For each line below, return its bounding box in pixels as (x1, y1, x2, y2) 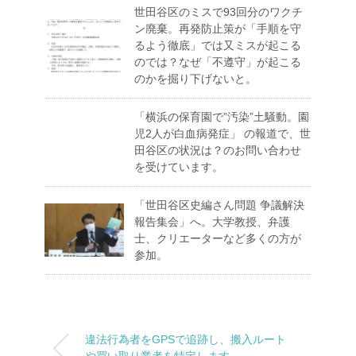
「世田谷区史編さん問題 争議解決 (134, 199, 304, 212)
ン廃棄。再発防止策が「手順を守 (134, 22, 301, 36)
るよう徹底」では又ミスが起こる (134, 39, 301, 52)
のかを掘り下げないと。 (134, 72, 257, 86)
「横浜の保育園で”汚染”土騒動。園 (134, 110, 309, 124)
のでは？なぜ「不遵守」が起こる (134, 56, 301, 69)
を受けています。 (134, 161, 223, 174)
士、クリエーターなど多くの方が (134, 232, 301, 246)
